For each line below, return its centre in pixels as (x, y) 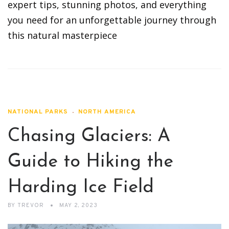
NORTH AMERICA (107, 112)
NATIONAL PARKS (38, 112)
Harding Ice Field (81, 188)
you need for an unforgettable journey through (112, 20)
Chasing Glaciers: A (89, 137)
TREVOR (31, 206)
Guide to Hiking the (90, 162)
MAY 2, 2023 (78, 206)
